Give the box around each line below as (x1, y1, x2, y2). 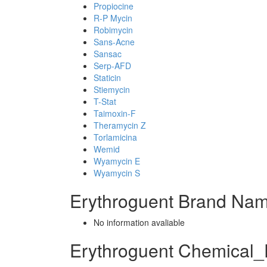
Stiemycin (94, 83, 130, 95)
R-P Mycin (94, 12, 132, 24)
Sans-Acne (94, 36, 135, 48)
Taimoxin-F (94, 107, 136, 119)
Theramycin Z (94, 119, 146, 131)
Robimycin (94, 24, 133, 36)
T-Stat (94, 95, 116, 107)
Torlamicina (94, 131, 137, 143)
